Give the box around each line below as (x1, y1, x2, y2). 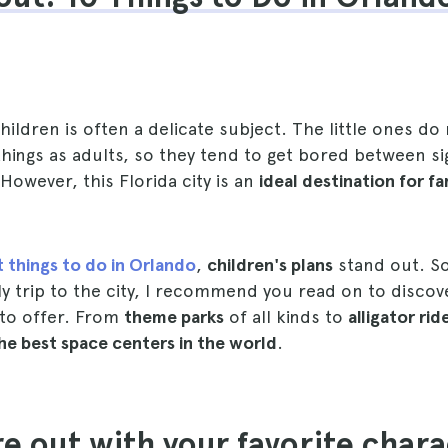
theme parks (124, 306, 224, 327)
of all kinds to (224, 306, 348, 327)
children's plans (207, 254, 333, 275)
